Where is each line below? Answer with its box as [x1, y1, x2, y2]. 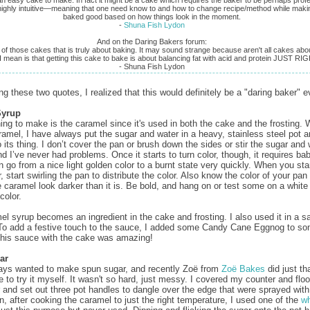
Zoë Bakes [221, 263, 265, 274]
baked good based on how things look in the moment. [62, 12, 241, 21]
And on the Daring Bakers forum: [96, 37, 207, 46]
